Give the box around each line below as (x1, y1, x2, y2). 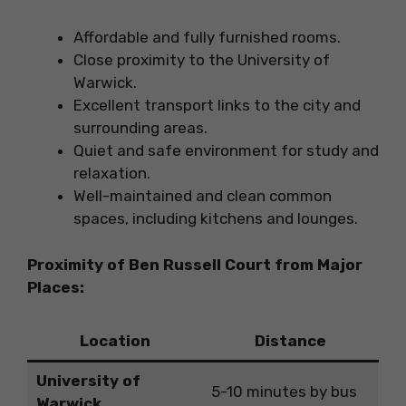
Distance (255, 332, 326, 351)
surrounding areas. (73, 119, 208, 138)
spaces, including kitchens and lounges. (73, 209, 358, 228)
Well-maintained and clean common (73, 187, 332, 206)
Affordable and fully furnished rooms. (73, 28, 341, 47)
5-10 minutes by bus (210, 382, 357, 401)
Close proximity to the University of (73, 51, 330, 70)
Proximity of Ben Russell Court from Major (27, 255, 362, 274)
